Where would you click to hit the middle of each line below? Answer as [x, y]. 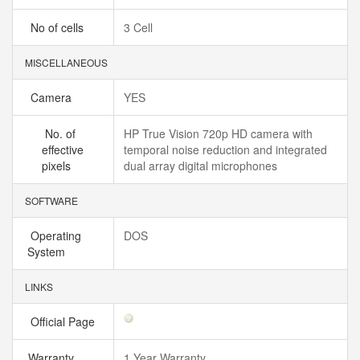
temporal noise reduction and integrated [225, 149]
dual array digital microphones [200, 166]
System [49, 252]
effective [63, 149]
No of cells [59, 27]
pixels [59, 166]
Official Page [64, 321]
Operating [54, 235]
